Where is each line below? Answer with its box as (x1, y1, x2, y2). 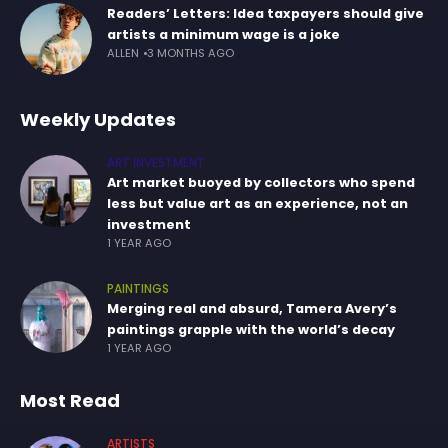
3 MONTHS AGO (147, 45, 234, 61)
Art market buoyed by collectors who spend (107, 173, 415, 192)
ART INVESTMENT (107, 155, 205, 171)
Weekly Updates (20, 107, 176, 132)
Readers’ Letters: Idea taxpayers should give (107, 4, 424, 23)
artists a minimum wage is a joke (107, 25, 340, 44)
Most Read (20, 388, 120, 413)
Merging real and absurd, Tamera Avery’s (107, 299, 397, 318)
